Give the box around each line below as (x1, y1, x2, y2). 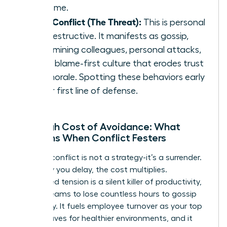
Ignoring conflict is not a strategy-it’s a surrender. (19, 153, 202, 162)
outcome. (29, 3, 68, 12)
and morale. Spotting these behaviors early (29, 72, 205, 82)
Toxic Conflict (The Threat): (29, 15, 141, 27)
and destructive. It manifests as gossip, (29, 31, 188, 41)
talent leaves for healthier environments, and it (19, 214, 193, 222)
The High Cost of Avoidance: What (19, 121, 180, 132)
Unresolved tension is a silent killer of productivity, (19, 177, 202, 186)
